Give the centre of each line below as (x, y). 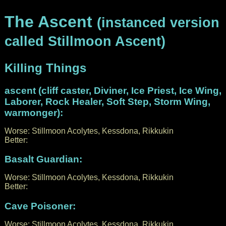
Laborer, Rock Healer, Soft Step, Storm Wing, (107, 101)
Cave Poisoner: (40, 206)
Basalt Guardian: (43, 159)
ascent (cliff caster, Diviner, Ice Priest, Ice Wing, (113, 90)
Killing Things (45, 68)
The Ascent (50, 22)
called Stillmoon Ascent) (85, 42)
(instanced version (158, 23)
